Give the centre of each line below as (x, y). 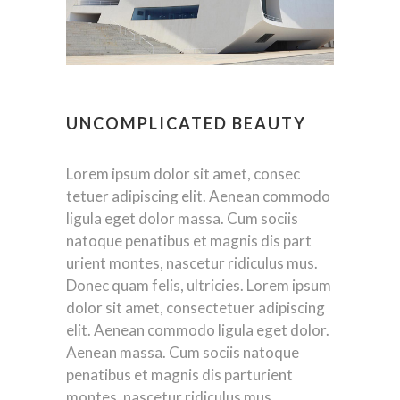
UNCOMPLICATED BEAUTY (186, 123)
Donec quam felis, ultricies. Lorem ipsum (199, 285)
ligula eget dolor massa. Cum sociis (182, 218)
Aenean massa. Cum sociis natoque (183, 352)
